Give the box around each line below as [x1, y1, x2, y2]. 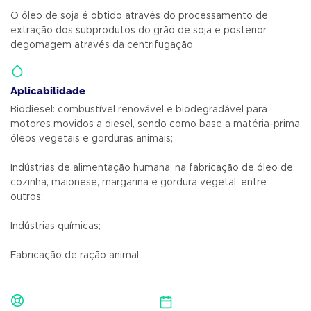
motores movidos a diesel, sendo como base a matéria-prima [10, 119, 300, 129]
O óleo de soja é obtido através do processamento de [10, 11, 268, 21]
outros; [10, 192, 43, 202]
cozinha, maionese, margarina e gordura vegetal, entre [10, 178, 267, 187]
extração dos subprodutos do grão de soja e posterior [10, 26, 267, 35]
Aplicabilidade [10, 85, 85, 96]
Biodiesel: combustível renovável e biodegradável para [10, 105, 267, 115]
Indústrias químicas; [10, 221, 101, 231]
